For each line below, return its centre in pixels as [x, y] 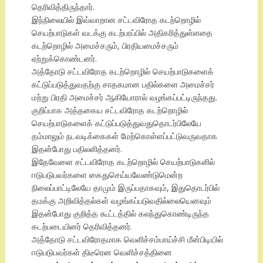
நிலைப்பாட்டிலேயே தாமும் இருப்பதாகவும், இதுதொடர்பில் [125, 188]
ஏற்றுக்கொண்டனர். [64, 59]
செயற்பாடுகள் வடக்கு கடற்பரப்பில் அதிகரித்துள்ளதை [122, 33]
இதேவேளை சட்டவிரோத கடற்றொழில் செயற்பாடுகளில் [123, 162]
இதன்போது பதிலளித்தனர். [77, 149]
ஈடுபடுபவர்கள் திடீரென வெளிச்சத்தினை [102, 252]
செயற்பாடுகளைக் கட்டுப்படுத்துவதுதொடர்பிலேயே [116, 123]
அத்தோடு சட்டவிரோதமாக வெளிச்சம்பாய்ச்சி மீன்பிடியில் [127, 240]
